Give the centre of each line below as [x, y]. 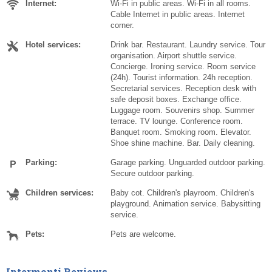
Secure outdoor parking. [152, 174]
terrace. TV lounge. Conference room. [177, 121]
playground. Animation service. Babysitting [185, 204]
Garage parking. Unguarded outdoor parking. [188, 163]
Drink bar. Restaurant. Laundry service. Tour [188, 45]
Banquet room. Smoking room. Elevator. [181, 132]
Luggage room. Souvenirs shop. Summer [182, 110]
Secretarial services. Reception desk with [183, 89]
